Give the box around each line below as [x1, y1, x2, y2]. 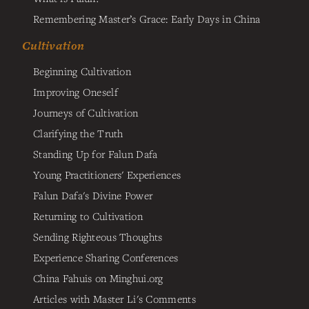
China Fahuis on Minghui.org [33, 271, 163, 286]
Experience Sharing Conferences [33, 250, 179, 265]
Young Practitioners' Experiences [33, 168, 181, 182]
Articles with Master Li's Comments [33, 292, 196, 306]
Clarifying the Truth [33, 126, 123, 141]
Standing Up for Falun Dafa [33, 147, 158, 161]
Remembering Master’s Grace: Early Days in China [33, 12, 261, 26]
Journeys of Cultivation [33, 106, 139, 120]
